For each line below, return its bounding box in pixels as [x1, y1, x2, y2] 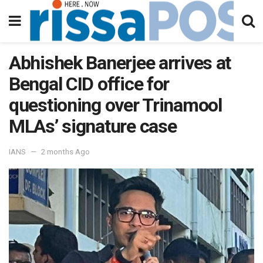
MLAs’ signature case [9, 115, 177, 137]
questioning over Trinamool [9, 94, 222, 116]
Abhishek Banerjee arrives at [9, 52, 231, 74]
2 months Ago [41, 147, 90, 156]
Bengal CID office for [9, 73, 170, 95]
